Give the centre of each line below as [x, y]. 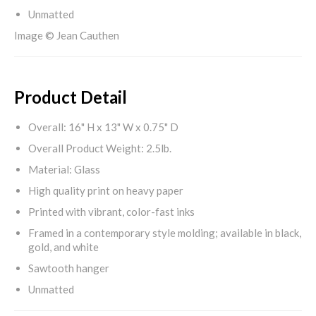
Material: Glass [64, 169]
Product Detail [71, 97]
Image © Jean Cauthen [67, 35]
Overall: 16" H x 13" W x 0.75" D [103, 127]
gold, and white [63, 247]
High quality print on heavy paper [106, 190]
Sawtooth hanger [69, 268]
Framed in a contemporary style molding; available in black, [165, 232]
